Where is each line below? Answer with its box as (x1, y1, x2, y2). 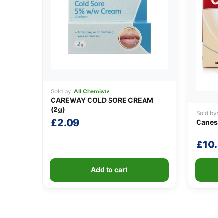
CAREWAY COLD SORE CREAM (51, 95, 153, 104)
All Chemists (74, 87, 110, 95)
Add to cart (91, 165, 127, 174)
